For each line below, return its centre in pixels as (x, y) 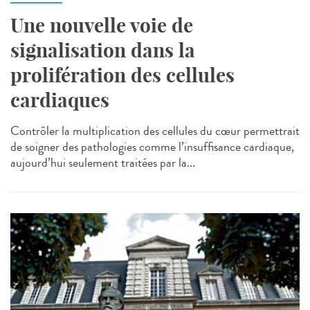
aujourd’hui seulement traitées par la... (103, 163)
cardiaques (60, 100)
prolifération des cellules (122, 75)
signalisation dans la (103, 51)
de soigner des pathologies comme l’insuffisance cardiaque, (152, 147)
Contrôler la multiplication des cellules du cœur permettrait (155, 131)
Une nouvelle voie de (102, 26)
